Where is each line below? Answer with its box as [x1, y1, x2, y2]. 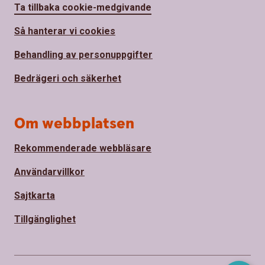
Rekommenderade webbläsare [14, 143, 151, 154]
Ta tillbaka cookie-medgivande [14, 2, 151, 14]
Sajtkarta [14, 190, 55, 202]
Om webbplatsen [14, 114, 134, 135]
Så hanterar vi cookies [14, 25, 115, 37]
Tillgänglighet [14, 214, 76, 225]
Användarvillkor [14, 166, 85, 178]
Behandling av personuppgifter [14, 49, 153, 61]
